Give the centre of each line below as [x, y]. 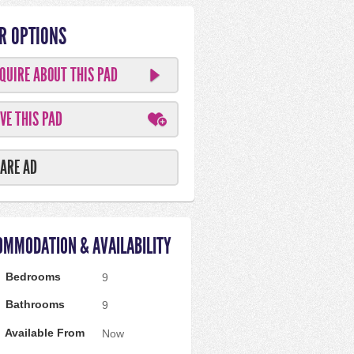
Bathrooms [34, 305]
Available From [43, 332]
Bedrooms [32, 276]
